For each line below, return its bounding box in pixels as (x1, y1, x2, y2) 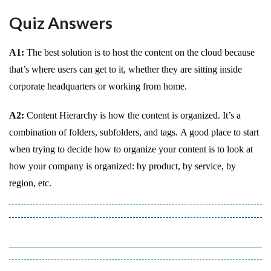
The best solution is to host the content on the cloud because (27, 47, 255, 58)
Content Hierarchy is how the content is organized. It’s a (27, 110, 241, 121)
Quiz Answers (9, 13, 113, 33)
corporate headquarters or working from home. (9, 81, 187, 92)
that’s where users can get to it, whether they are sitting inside (9, 64, 242, 75)
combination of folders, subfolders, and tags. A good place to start (9, 127, 259, 138)
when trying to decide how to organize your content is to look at (9, 144, 253, 155)
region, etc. (9, 178, 51, 189)
